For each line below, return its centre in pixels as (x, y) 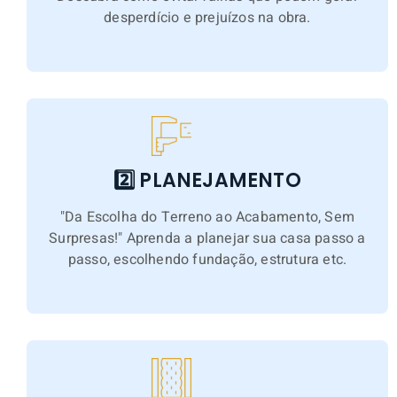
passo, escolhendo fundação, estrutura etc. (207, 259)
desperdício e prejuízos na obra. (207, 17)
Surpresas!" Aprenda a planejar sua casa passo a (207, 238)
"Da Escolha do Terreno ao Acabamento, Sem (207, 217)
